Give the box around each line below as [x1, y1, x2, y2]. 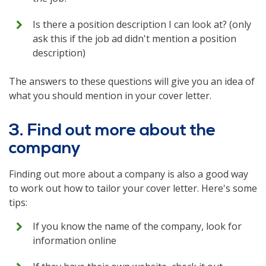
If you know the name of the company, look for [33, 220, 242, 233]
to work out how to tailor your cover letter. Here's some [9, 182, 257, 195]
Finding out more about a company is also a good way [9, 167, 248, 180]
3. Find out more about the [9, 120, 216, 141]
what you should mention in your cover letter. [9, 89, 211, 102]
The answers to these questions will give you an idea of [9, 75, 255, 88]
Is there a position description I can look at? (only [33, 18, 251, 31]
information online [33, 234, 116, 247]
